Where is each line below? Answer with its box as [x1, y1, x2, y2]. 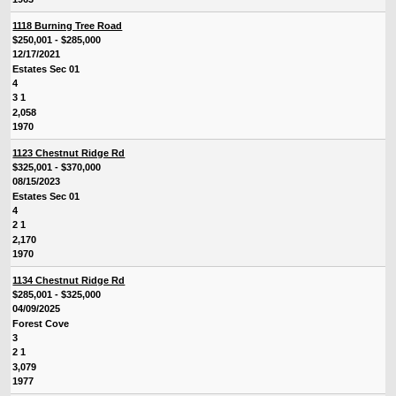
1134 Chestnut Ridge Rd [12, 274, 126, 286]
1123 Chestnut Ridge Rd [12, 147, 126, 158]
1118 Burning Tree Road [12, 19, 123, 31]
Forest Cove [12, 317, 70, 329]
